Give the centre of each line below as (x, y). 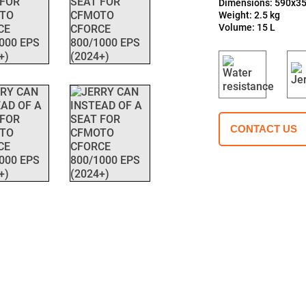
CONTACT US (264, 129)
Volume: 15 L (247, 27)
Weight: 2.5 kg (251, 15)
